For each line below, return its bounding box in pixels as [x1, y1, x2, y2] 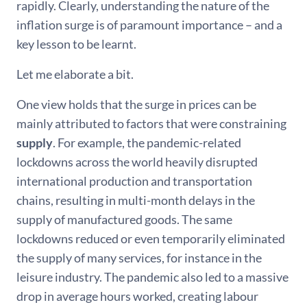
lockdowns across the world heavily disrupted [16, 154, 258, 169]
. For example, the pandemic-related [53, 135, 241, 150]
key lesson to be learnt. [16, 36, 136, 51]
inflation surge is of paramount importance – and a [16, 17, 282, 32]
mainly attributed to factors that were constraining [16, 116, 286, 131]
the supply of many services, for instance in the [16, 250, 262, 265]
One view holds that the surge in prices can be [16, 97, 256, 112]
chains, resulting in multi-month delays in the [16, 193, 255, 208]
